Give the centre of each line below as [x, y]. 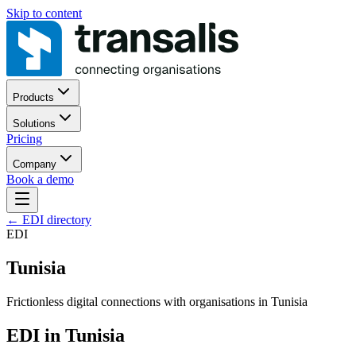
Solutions [34, 124]
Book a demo [40, 179]
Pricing [24, 139]
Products [33, 97]
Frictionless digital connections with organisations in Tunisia [157, 301]
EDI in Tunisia [66, 335]
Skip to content [44, 13]
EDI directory [57, 220]
